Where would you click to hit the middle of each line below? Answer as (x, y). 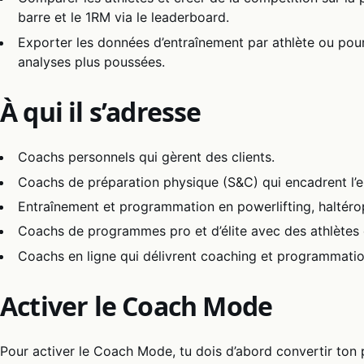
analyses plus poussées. (92, 61)
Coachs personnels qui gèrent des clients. (147, 157)
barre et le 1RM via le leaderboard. (124, 17)
